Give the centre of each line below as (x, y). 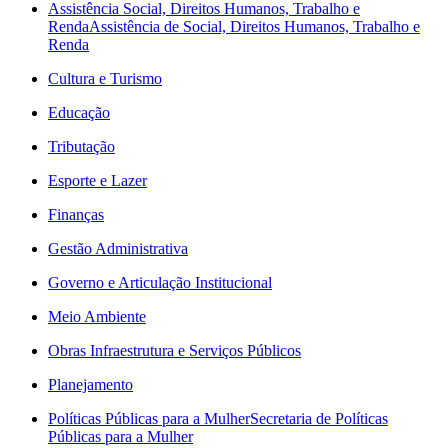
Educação (79, 112)
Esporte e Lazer (97, 180)
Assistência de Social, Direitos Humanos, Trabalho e (254, 26)
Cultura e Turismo (105, 78)
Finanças (76, 214)
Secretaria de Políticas (319, 418)
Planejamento (90, 384)
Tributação (81, 146)
